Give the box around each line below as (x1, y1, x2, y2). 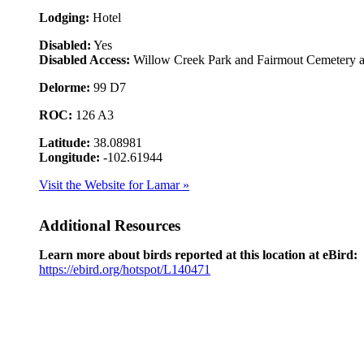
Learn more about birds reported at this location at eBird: (39, 247, 357, 262)
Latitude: (39, 135, 90, 149)
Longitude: (39, 149, 100, 164)
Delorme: (39, 80, 90, 94)
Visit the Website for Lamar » (39, 177, 189, 192)
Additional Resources (39, 216, 180, 234)
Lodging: (39, 10, 89, 24)
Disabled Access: (39, 52, 130, 67)
